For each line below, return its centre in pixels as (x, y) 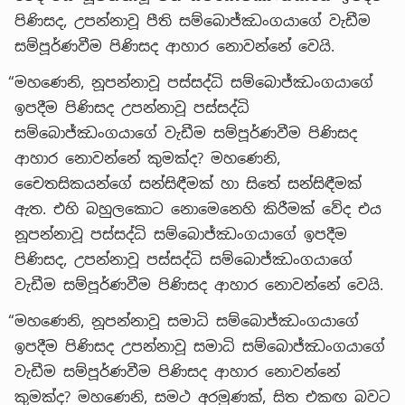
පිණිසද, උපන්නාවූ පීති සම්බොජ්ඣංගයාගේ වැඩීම (193, 21)
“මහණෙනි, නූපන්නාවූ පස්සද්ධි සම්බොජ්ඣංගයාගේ (191, 82)
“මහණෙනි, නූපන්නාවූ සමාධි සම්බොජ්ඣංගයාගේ (184, 321)
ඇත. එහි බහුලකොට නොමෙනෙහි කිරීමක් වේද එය (198, 209)
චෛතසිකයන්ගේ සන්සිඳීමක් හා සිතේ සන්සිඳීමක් (188, 184)
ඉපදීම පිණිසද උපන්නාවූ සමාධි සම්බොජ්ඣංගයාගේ (200, 346)
